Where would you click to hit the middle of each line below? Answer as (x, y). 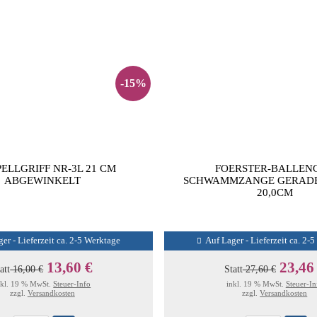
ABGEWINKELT (42, 180)
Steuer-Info (72, 284)
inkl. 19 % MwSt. (256, 284)
